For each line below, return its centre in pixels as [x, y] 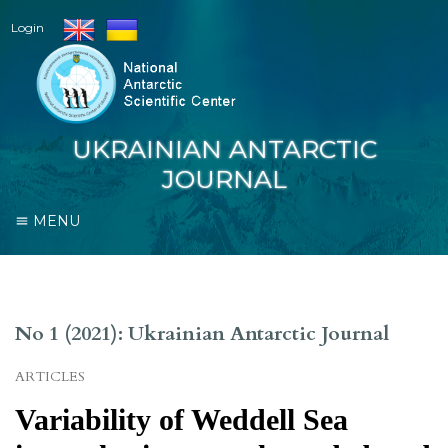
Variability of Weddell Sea [181, 419]
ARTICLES [50, 376]
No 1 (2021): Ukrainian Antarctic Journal [202, 333]
